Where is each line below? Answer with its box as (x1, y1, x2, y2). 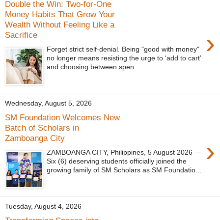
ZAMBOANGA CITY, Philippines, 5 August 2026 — (47, 148, 202, 156)
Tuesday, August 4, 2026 (5, 202, 82, 211)
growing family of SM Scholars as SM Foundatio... (47, 165, 202, 174)
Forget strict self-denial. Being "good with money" (47, 45, 200, 53)
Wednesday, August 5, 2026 (5, 99, 92, 108)
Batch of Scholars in (5, 122, 79, 133)
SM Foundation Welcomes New (5, 112, 120, 122)
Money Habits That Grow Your (5, 9, 115, 19)
